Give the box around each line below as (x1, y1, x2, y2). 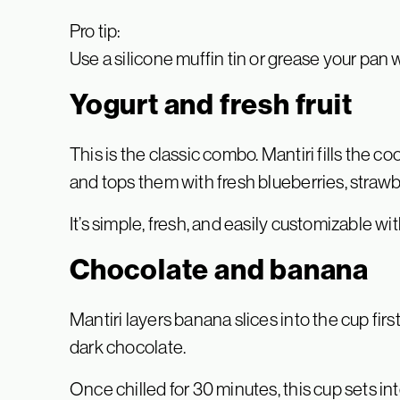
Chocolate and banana (70, 253, 369, 287)
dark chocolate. (70, 337, 187, 358)
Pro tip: (70, 21, 121, 42)
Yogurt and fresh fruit (70, 87, 353, 122)
